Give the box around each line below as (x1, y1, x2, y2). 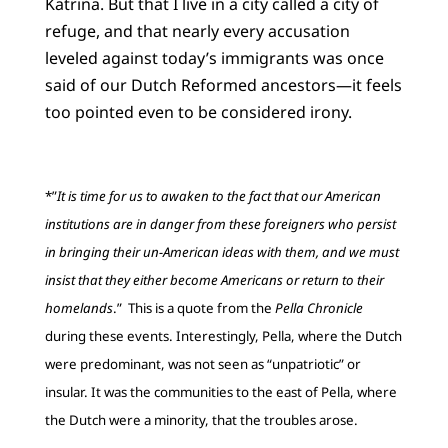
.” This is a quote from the (112, 299, 275, 318)
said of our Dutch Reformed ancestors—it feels (44, 74, 402, 97)
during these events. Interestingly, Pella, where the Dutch (44, 327, 402, 346)
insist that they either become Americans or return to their (44, 271, 384, 290)
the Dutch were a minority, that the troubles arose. (44, 411, 358, 430)
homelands (44, 299, 113, 318)
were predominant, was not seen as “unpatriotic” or (44, 355, 361, 374)
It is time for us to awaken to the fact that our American (56, 187, 381, 206)
